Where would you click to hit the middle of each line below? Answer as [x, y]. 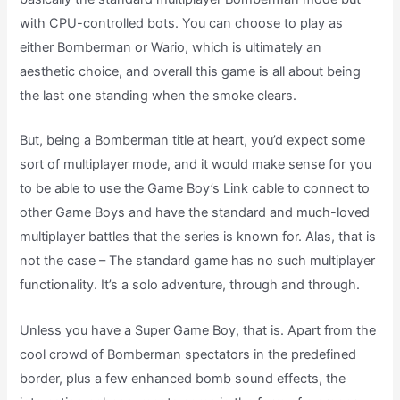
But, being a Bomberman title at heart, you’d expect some [193, 141]
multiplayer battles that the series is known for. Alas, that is [198, 237]
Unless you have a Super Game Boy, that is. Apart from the [198, 330]
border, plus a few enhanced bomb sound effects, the [183, 378]
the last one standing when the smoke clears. [158, 95]
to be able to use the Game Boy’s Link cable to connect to [195, 189]
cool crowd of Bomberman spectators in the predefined [188, 354]
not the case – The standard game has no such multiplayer [198, 261]
